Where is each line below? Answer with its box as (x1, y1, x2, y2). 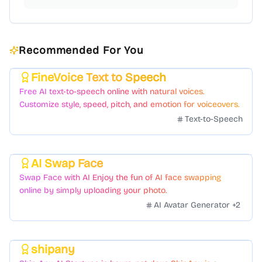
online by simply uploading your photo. (19, 185, 167, 195)
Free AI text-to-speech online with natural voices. (19, 87, 204, 96)
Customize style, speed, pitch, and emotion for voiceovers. (19, 99, 239, 109)
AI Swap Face (31, 156, 103, 170)
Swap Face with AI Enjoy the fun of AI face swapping (19, 173, 221, 182)
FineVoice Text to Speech (31, 70, 166, 84)
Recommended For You (19, 44, 144, 57)
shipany (31, 242, 75, 256)
